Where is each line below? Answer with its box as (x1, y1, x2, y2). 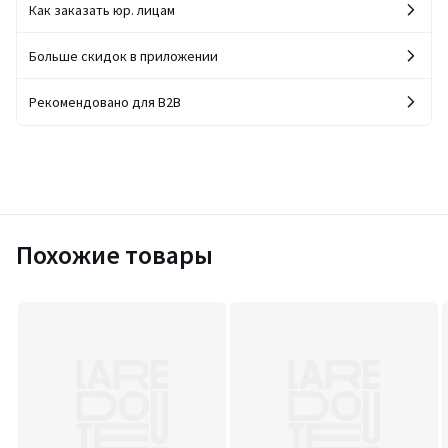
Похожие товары (16, 238, 213, 271)
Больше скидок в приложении (29, 47, 218, 65)
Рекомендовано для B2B (29, 93, 181, 111)
